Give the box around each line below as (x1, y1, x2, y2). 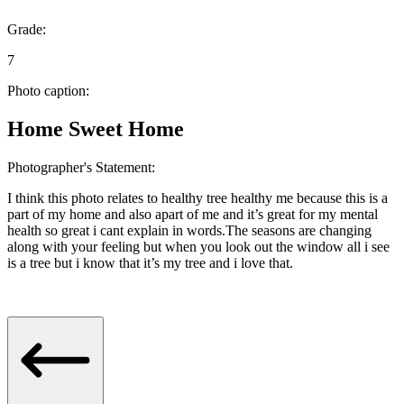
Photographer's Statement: (7, 160, 155, 176)
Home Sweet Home (7, 117, 184, 142)
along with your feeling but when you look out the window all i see (7, 239, 390, 255)
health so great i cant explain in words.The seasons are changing (7, 223, 372, 239)
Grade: (7, 22, 46, 38)
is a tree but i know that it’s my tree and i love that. (7, 255, 293, 271)
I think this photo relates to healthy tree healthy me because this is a (7, 190, 388, 207)
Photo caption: (7, 83, 89, 99)
